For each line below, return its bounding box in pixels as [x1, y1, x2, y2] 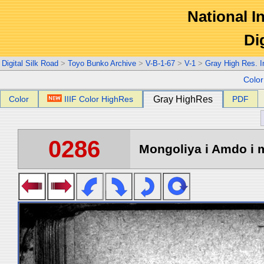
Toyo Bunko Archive [68, 59, 136, 68]
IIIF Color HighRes [64, 94, 134, 104]
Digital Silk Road [2, 59, 58, 68]
